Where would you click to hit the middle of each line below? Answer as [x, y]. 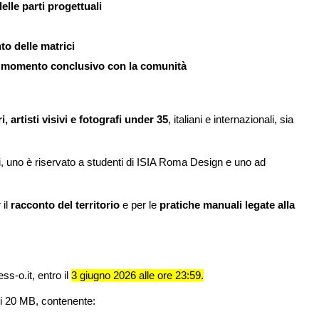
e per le [138, 205]
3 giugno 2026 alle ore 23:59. [137, 275]
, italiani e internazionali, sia [231, 119]
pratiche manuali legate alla [226, 205]
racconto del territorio [64, 205]
